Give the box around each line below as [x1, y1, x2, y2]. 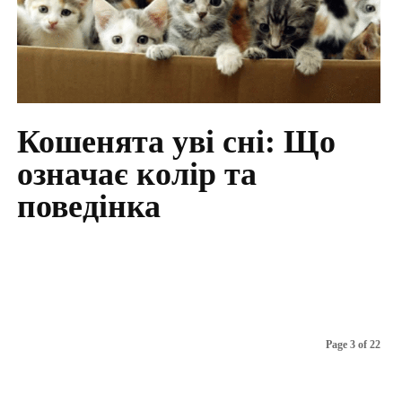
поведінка [16, 188, 161, 225]
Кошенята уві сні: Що [16, 124, 336, 161]
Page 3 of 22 [326, 338, 380, 352]
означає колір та [16, 156, 257, 193]
